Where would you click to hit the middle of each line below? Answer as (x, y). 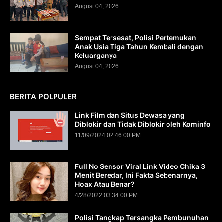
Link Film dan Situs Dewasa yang (130, 115)
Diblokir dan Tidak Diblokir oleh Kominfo (143, 124)
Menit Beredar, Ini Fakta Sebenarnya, (136, 175)
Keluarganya (96, 55)
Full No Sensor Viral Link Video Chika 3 (140, 166)
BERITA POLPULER (43, 96)
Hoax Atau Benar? (105, 184)
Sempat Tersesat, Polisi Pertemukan (136, 37)
